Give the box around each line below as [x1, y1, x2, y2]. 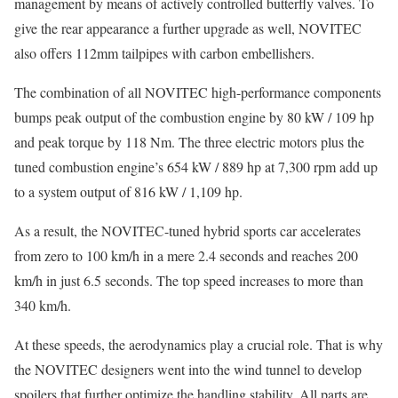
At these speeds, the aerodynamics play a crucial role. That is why [14, 335, 383, 354]
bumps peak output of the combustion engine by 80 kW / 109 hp [14, 107, 374, 127]
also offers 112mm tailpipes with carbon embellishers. [14, 44, 314, 63]
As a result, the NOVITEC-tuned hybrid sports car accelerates [14, 221, 361, 241]
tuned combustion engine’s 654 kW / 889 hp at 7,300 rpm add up [14, 157, 378, 177]
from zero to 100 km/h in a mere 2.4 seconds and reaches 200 [14, 246, 358, 266]
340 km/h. [14, 296, 71, 315]
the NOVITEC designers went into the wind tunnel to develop [14, 360, 362, 379]
